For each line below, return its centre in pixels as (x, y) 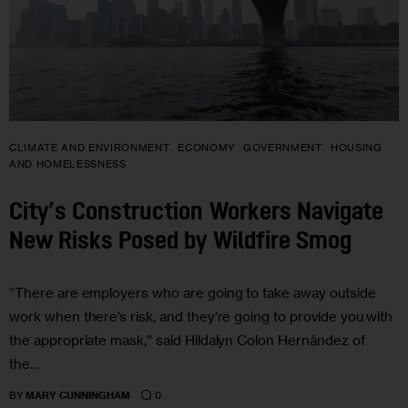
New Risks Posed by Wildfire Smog (180, 242)
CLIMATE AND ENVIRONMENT (90, 148)
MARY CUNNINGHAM (78, 396)
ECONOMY (206, 148)
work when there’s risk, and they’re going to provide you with (201, 317)
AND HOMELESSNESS (68, 164)
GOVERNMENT (283, 148)
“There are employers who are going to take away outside (193, 293)
